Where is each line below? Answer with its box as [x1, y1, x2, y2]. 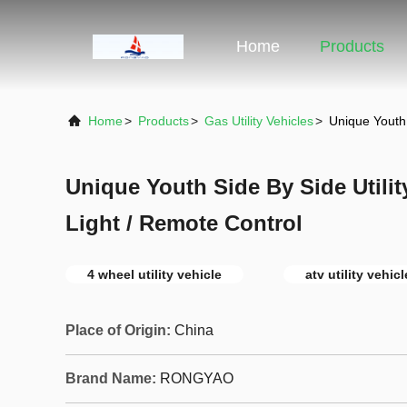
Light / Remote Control [65, 211, 303, 235]
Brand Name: [65, 371, 156, 386]
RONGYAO [160, 371, 233, 386]
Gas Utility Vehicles [204, 114, 313, 128]
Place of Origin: [65, 323, 171, 338]
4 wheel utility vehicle [87, 267, 222, 282]
